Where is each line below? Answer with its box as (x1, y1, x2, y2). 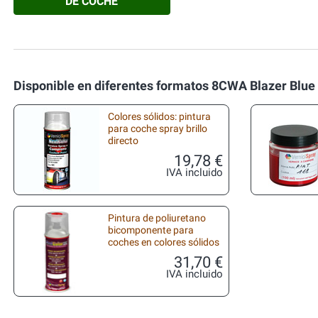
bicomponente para (108, 224, 194, 236)
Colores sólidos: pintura (108, 111, 211, 123)
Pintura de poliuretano (108, 212, 206, 224)
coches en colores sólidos (108, 236, 219, 248)
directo (108, 135, 138, 147)
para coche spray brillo (108, 123, 207, 135)
